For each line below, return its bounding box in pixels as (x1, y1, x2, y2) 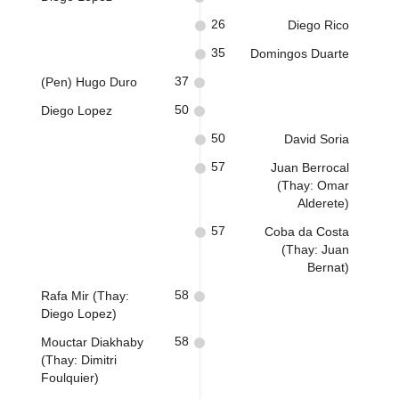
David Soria (284, 132, 349, 146)
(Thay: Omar (277, 178, 349, 192)
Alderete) (297, 196, 349, 210)
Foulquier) (41, 370, 99, 385)
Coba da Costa (265, 224, 349, 239)
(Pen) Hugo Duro (41, 75, 137, 89)
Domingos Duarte (250, 46, 349, 61)
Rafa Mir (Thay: (41, 289, 129, 303)
